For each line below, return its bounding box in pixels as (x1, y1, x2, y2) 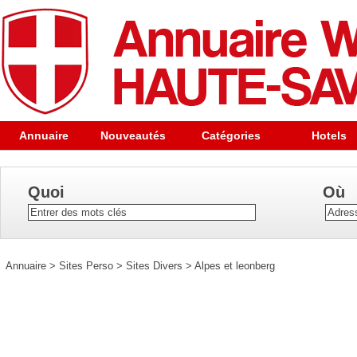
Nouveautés (100, 129, 167, 142)
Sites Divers (126, 260, 182, 272)
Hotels (312, 129, 347, 142)
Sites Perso (59, 260, 113, 272)
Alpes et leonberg (194, 260, 275, 272)
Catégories (202, 129, 261, 142)
